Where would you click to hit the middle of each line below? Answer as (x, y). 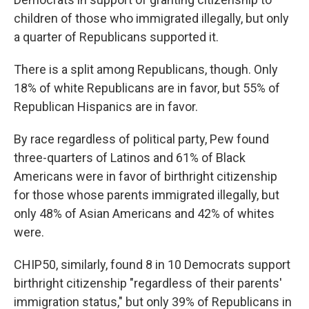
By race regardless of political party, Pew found (141, 139)
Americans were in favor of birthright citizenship (146, 176)
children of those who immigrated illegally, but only (151, 18)
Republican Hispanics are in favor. (106, 106)
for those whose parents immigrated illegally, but (147, 195)
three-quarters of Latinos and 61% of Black (130, 157)
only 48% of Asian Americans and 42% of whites (144, 213)
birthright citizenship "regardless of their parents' (148, 283)
